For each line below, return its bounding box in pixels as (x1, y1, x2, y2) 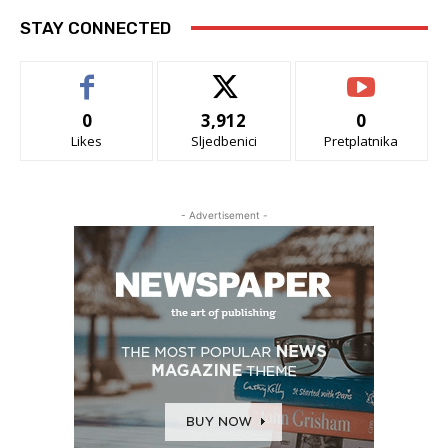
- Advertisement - (180, 208, 268, 221)
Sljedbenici (190, 131, 257, 150)
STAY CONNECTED (20, 17, 171, 38)
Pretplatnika (324, 131, 399, 150)
